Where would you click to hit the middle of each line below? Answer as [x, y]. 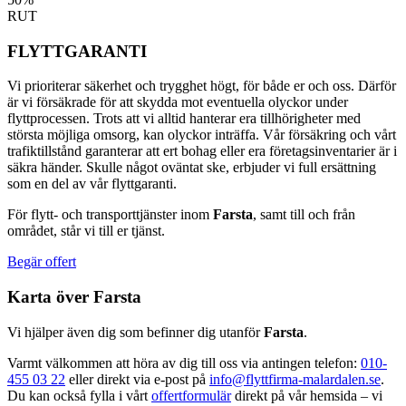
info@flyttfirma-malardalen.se [295, 379]
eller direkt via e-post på [137, 379]
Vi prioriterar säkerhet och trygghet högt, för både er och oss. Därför [202, 86]
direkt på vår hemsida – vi [307, 395]
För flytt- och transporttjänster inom [110, 215]
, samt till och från [304, 215]
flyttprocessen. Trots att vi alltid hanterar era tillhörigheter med [184, 119]
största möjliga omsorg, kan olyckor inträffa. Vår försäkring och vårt [202, 135]
